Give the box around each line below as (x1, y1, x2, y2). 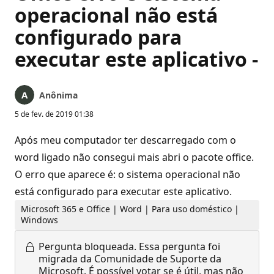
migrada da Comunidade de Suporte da (39, 251, 221, 265)
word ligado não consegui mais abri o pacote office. (15, 150, 254, 164)
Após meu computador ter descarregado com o (15, 133, 236, 147)
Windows (21, 214, 59, 226)
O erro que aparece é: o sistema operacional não (15, 168, 240, 181)
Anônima (39, 89, 78, 101)
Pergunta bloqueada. (39, 239, 136, 253)
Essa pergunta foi (139, 239, 220, 253)
